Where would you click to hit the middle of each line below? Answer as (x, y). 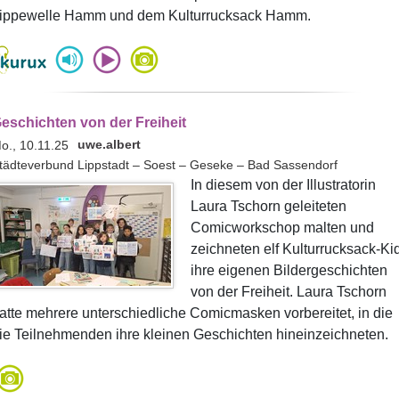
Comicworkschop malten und (282, 228)
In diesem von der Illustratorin (283, 185)
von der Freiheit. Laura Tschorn (288, 292)
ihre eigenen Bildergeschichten (289, 270)
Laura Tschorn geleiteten (268, 206)
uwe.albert (109, 144)
